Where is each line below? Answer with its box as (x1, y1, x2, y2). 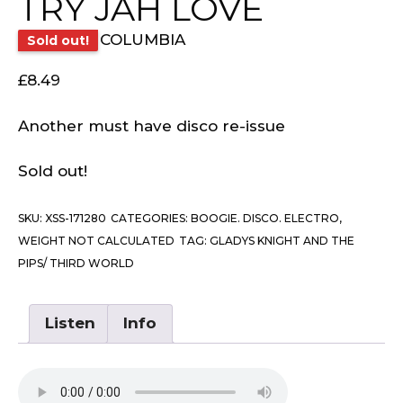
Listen (45, 314, 95, 332)
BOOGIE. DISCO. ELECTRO (191, 210, 339, 225)
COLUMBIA (100, 31, 185, 49)
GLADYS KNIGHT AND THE (210, 233, 354, 247)
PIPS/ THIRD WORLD (18, 255, 134, 270)
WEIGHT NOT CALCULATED (18, 233, 175, 247)
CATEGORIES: (111, 210, 191, 225)
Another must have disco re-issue (18, 116, 285, 135)
